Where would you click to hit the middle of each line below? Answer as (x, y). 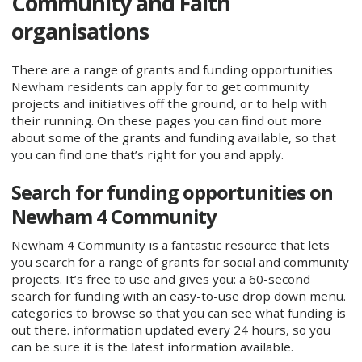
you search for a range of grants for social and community (180, 261)
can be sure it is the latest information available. (152, 346)
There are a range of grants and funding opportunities (172, 70)
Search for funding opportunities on (172, 192)
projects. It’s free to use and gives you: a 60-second (160, 278)
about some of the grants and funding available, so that (173, 138)
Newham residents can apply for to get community (160, 87)
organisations (80, 31)
